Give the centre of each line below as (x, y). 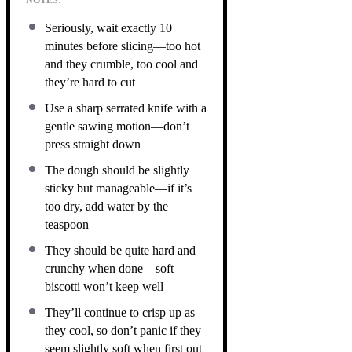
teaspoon (67, 224)
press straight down (93, 144)
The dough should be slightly (117, 170)
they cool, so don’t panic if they (123, 330)
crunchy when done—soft (109, 268)
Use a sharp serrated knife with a (126, 108)
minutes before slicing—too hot (123, 46)
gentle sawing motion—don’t (117, 126)
